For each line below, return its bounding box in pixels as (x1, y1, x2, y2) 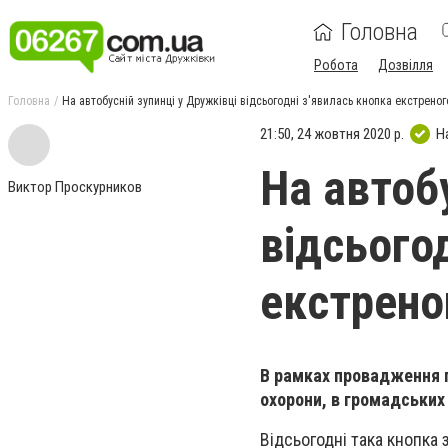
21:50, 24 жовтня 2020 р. (260, 124, 404, 143)
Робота (314, 57, 358, 73)
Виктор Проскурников (8, 178, 142, 196)
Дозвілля (378, 57, 433, 73)
